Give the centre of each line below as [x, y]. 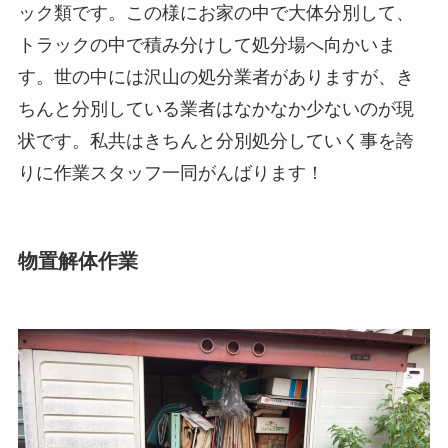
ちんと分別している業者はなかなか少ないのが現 [215, 108]
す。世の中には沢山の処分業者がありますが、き [215, 76]
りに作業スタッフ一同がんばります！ [170, 172]
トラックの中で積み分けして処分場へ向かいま [206, 44]
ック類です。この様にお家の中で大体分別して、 [215, 12]
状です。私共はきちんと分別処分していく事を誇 [215, 140]
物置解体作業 [77, 261]
